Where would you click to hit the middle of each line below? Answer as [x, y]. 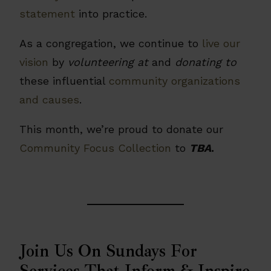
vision [34, 62]
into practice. [111, 14]
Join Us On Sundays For [108, 251]
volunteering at [108, 62]
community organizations [175, 81]
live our [221, 44]
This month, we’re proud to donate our [121, 129]
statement [47, 14]
